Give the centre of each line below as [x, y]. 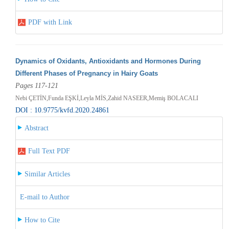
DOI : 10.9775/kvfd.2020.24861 [62, 110]
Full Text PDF [49, 151]
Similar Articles [47, 174]
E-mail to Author [44, 197]
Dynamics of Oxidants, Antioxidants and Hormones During [108, 61]
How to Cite [42, 220]
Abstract [36, 128]
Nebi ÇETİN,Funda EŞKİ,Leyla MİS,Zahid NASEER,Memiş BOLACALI [107, 98]
